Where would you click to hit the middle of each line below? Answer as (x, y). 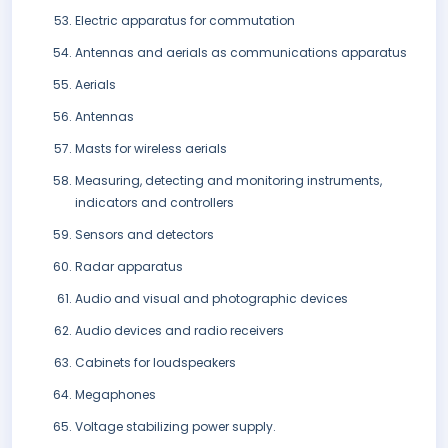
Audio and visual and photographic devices (211, 299)
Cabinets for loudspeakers (155, 363)
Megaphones (115, 395)
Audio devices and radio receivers (179, 331)
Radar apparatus (129, 267)
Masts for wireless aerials (151, 149)
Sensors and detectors (144, 235)
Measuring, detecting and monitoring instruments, (228, 181)
